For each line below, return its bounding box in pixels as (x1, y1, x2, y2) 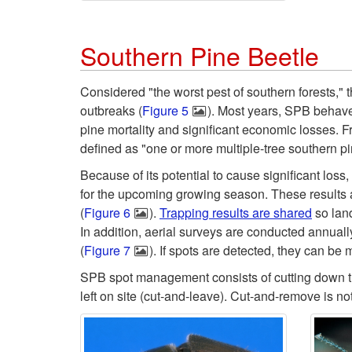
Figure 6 (84, 203, 130, 222)
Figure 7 (84, 241, 130, 260)
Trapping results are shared (159, 203, 312, 222)
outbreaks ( (80, 101, 142, 120)
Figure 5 (142, 101, 189, 120)
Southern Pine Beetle (80, 37, 319, 74)
